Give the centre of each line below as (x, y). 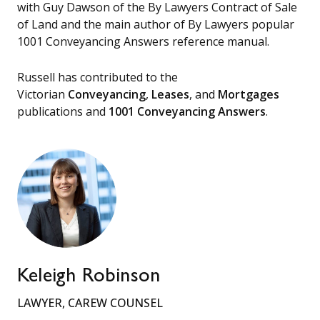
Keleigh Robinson (89, 277)
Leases (170, 94)
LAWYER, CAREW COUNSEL (90, 302)
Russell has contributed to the (97, 77)
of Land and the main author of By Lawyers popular (156, 24)
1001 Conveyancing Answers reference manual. (143, 41)
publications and (63, 111)
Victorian (42, 94)
